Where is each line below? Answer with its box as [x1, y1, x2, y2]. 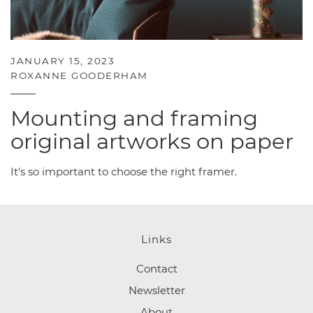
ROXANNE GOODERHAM [10, 70, 148, 82]
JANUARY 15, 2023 [10, 55, 115, 67]
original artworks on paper [10, 128, 293, 155]
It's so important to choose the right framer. [10, 165, 237, 179]
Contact [136, 262, 177, 276]
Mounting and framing [10, 105, 258, 132]
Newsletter [128, 284, 185, 298]
